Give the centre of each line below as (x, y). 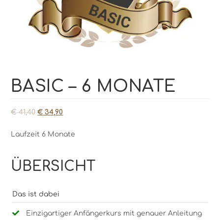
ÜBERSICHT (54, 166)
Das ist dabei (36, 194)
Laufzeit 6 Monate (43, 134)
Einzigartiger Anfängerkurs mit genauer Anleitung (114, 214)
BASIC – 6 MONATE (94, 86)
